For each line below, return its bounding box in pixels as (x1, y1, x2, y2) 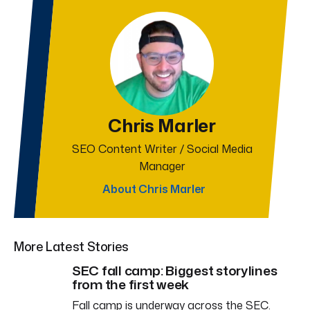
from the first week (72, 274, 190, 293)
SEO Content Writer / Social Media (71, 140, 253, 156)
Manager (138, 158, 185, 174)
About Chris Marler (102, 181, 208, 197)
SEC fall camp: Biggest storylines (72, 260, 277, 280)
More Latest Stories (14, 237, 129, 255)
